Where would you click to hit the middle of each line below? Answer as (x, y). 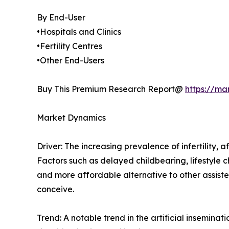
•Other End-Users (71, 61)
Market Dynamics (71, 118)
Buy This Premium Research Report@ (111, 89)
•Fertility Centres (70, 46)
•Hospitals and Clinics (79, 32)
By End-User (61, 18)
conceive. (55, 189)
